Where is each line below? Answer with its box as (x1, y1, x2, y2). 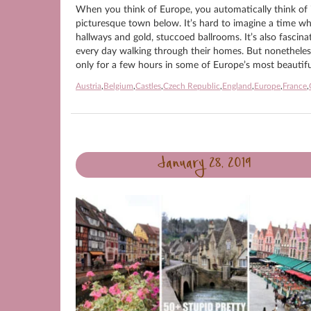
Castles (135, 82, 161, 90)
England (222, 82, 252, 90)
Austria (76, 82, 101, 90)
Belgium (103, 82, 133, 90)
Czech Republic (163, 82, 220, 90)
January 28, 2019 (157, 152, 251, 178)
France (283, 82, 307, 90)
